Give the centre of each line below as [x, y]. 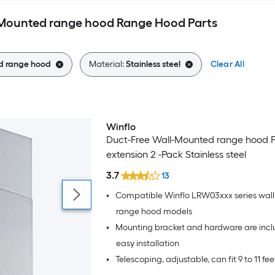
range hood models [154, 211]
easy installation [147, 243]
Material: [107, 64]
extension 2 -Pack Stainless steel [176, 154]
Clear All [227, 64]
